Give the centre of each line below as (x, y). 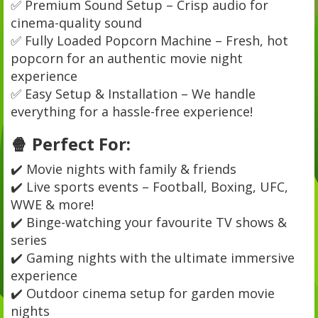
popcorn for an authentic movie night (127, 58)
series (29, 240)
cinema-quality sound (76, 22)
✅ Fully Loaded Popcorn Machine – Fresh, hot (149, 40)
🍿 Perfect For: (71, 143)
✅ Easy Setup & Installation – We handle (133, 93)
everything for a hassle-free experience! (132, 111)
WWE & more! (52, 204)
